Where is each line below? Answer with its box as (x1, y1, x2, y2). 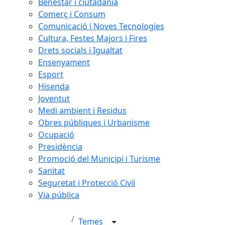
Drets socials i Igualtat (38, 45, 123, 56)
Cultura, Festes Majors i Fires (38, 33, 147, 44)
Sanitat (38, 165, 65, 176)
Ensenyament (38, 57, 90, 68)
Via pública (38, 189, 79, 200)
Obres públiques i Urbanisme (38, 117, 150, 128)
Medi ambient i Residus (38, 105, 127, 116)
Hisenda (38, 81, 69, 92)
